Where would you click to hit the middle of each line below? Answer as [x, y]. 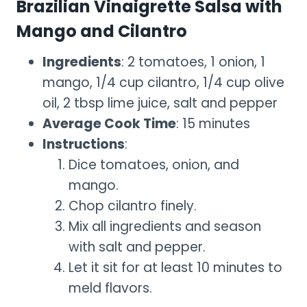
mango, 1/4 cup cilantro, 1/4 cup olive [163, 83]
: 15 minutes [213, 124]
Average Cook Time [109, 124]
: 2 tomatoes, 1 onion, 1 [193, 62]
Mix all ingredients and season [165, 227]
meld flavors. [110, 288]
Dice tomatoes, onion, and [154, 165]
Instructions [84, 145]
